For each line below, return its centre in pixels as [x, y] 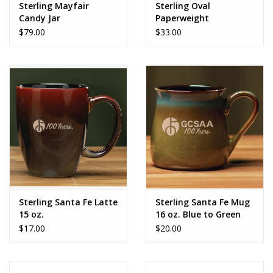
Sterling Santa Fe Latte [68, 202]
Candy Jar [40, 18]
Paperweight [182, 18]
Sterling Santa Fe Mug [203, 202]
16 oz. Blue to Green [198, 214]
